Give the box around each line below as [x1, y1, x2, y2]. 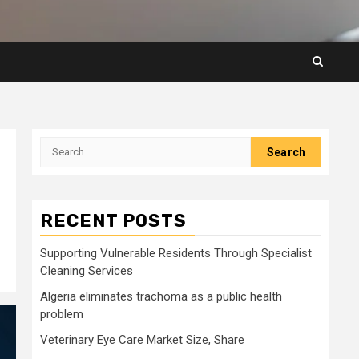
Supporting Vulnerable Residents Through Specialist [40, 245, 312, 260]
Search [39, 137, 83, 153]
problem [40, 306, 83, 321]
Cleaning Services [40, 263, 133, 278]
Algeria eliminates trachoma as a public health [40, 288, 282, 304]
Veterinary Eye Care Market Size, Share [40, 332, 244, 347]
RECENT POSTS [40, 209, 187, 232]
